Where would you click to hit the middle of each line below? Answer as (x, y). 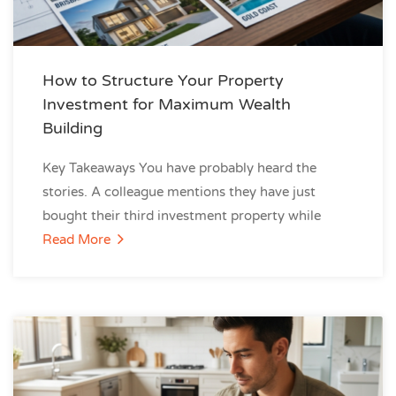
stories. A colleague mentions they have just (179, 192)
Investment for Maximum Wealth (167, 104)
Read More (78, 240)
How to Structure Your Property (163, 80)
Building (72, 128)
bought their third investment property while (182, 216)
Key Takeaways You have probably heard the (179, 168)
